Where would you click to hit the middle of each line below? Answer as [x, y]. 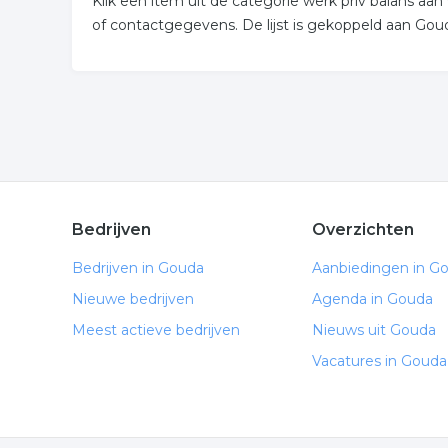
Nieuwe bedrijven [133, 299]
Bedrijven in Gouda [138, 268]
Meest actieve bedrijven [156, 330]
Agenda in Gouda [372, 299]
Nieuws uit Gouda [374, 330]
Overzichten [363, 229]
